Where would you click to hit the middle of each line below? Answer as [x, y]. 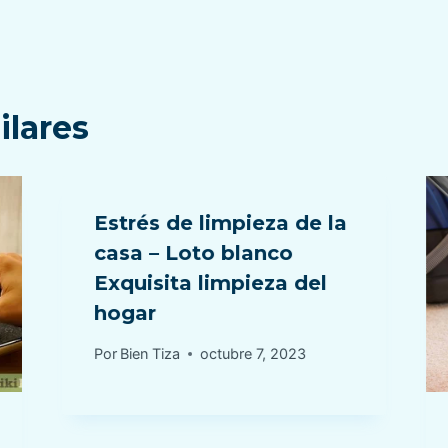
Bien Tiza [149, 354]
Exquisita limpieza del [210, 283]
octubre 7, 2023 [252, 354]
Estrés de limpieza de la [220, 223]
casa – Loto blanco [193, 253]
